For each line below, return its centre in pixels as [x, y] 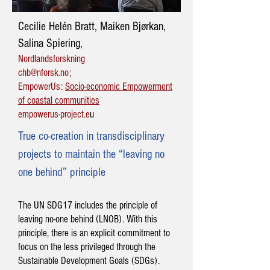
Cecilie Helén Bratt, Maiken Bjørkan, [92, 27]
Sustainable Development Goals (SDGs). [89, 261]
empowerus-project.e [54, 114]
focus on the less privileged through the [87, 247]
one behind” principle [63, 172]
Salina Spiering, [50, 43]
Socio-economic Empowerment [119, 86]
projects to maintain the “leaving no [91, 154]
